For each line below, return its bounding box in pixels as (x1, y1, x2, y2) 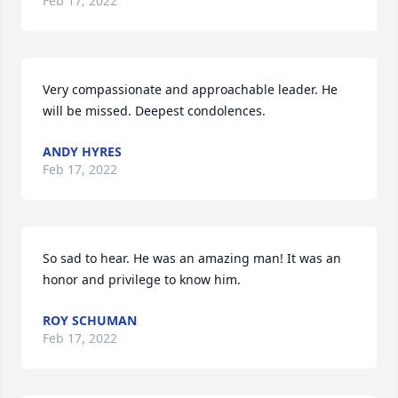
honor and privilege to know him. (43, 271, 241, 288)
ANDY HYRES (43, 143, 122, 160)
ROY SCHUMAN (43, 312, 137, 329)
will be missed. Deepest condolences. (43, 102, 266, 119)
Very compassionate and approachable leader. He (43, 81, 338, 98)
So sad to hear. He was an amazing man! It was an (43, 250, 341, 267)
